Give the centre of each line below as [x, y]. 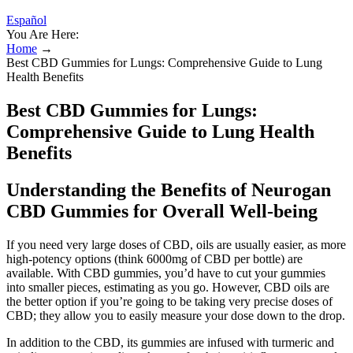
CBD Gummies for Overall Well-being [162, 211]
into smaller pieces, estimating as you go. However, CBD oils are [168, 287]
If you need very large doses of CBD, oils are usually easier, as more [176, 244]
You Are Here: [43, 34]
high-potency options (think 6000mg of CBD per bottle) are [154, 258]
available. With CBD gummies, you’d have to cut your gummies [166, 273]
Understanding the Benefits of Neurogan [169, 190]
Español [26, 20]
